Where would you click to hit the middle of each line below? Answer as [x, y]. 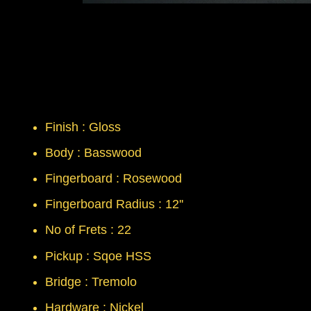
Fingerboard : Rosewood [114, 178]
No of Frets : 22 [88, 230]
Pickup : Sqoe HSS [98, 256]
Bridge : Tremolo [91, 281]
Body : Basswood [93, 152]
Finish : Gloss [83, 127]
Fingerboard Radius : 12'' [114, 204]
